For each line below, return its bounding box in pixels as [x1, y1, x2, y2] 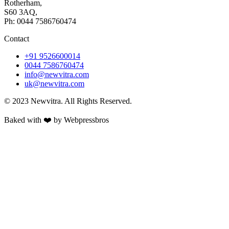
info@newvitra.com [25, 70, 89, 79]
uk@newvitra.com [25, 79, 84, 88]
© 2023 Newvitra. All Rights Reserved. [4, 97, 132, 105]
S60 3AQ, [4, 8, 37, 16]
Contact [4, 34, 29, 43]
